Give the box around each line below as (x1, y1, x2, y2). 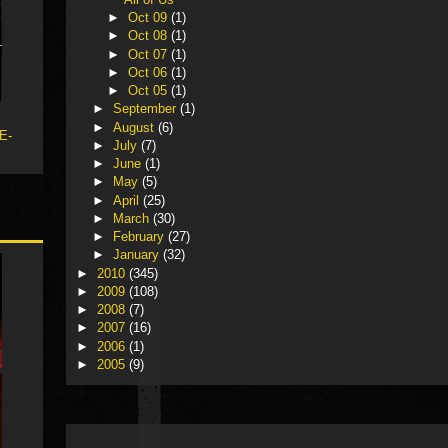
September (112, 101, 180, 117)
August (112, 119, 158, 135)
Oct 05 (128, 83, 172, 99)
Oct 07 (128, 46, 172, 62)
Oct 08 (128, 28, 172, 44)
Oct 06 (128, 64, 172, 80)
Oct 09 (128, 10, 172, 26)
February (112, 229, 168, 245)
